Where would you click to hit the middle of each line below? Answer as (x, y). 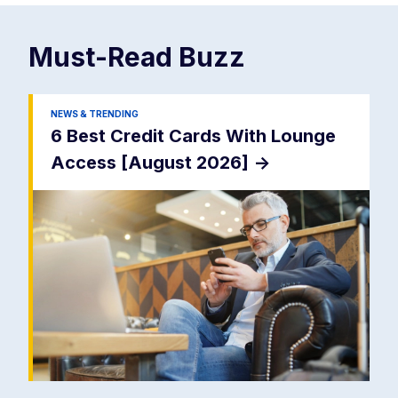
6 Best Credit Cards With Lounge (193, 136)
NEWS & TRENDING (95, 114)
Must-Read (103, 57)
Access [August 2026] (152, 163)
